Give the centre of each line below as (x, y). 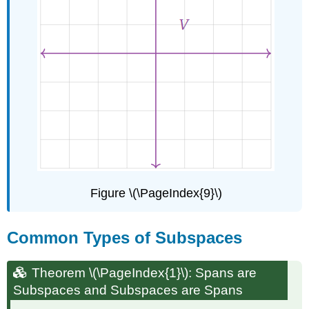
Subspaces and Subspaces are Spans (128, 290)
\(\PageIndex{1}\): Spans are (173, 273)
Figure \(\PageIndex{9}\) (156, 193)
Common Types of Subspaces (125, 238)
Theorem (59, 273)
